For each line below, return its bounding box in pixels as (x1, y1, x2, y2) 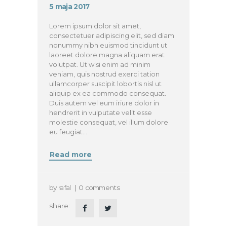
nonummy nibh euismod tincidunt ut (49, 41, 168, 49)
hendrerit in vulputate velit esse (49, 108, 153, 117)
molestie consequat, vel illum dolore (49, 118, 169, 126)
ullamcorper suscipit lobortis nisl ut (49, 79, 162, 88)
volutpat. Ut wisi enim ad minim (49, 60, 151, 68)
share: (49, 202, 70, 210)
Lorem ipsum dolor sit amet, (49, 21, 141, 30)
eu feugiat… (49, 127, 88, 136)
